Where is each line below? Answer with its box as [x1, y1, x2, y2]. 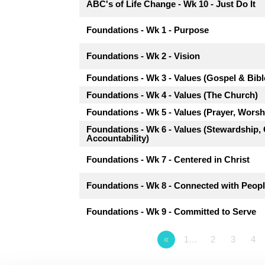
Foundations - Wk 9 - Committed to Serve [86, 206, 257, 217]
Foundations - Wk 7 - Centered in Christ [86, 154, 250, 165]
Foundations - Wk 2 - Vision [86, 51, 201, 62]
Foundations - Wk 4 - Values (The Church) [86, 90, 258, 101]
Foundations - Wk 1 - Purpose [86, 25, 209, 35]
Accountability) [86, 133, 150, 144]
